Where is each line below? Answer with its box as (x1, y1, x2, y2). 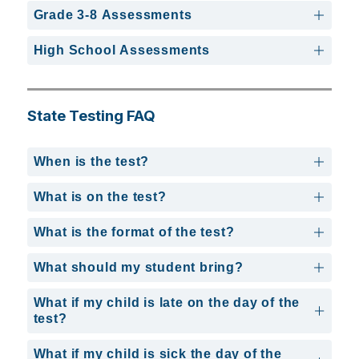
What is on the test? (33, 189, 167, 204)
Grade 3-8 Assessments (33, 7, 192, 22)
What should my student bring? (33, 260, 244, 274)
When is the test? (33, 154, 150, 168)
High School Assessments (33, 42, 210, 57)
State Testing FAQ (26, 106, 155, 125)
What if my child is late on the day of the (33, 295, 301, 309)
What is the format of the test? (33, 224, 235, 239)
